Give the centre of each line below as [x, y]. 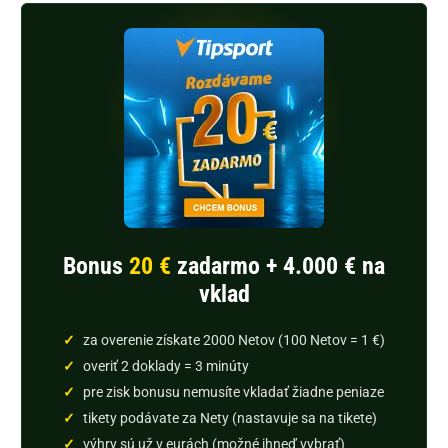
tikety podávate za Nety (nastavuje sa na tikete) [230, 418]
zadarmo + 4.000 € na [278, 265]
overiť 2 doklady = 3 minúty [166, 366]
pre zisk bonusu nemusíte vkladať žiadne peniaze [234, 392]
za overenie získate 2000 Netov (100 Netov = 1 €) [234, 340]
